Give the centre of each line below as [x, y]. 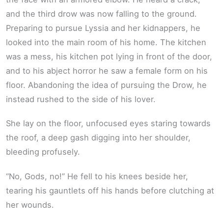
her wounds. [30, 205]
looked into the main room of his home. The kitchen [106, 42]
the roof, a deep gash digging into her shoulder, [98, 138]
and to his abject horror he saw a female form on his [107, 70]
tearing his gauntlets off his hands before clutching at [110, 190]
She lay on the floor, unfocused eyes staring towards [108, 124]
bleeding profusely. [43, 152]
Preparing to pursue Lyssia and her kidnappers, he [103, 28]
